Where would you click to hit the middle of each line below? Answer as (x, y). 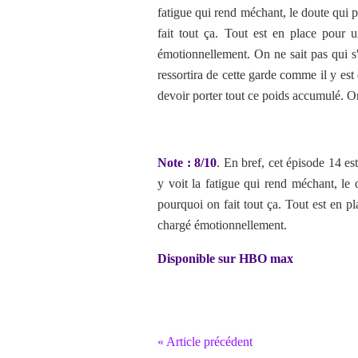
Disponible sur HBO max (225, 259)
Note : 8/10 (187, 163)
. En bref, (243, 163)
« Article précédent (205, 342)
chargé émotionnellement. (222, 225)
